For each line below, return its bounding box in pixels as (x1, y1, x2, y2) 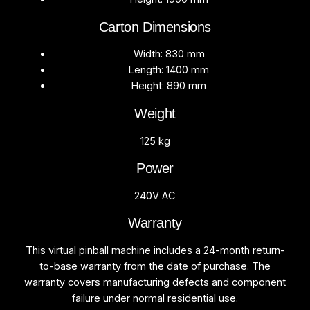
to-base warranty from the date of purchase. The (39, 259, 271, 273)
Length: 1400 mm (129, 64, 209, 77)
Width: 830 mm (133, 48, 205, 61)
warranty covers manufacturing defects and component (24, 275, 286, 289)
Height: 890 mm (131, 80, 206, 93)
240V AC (134, 189, 176, 202)
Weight (134, 106, 176, 121)
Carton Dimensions (98, 19, 212, 35)
